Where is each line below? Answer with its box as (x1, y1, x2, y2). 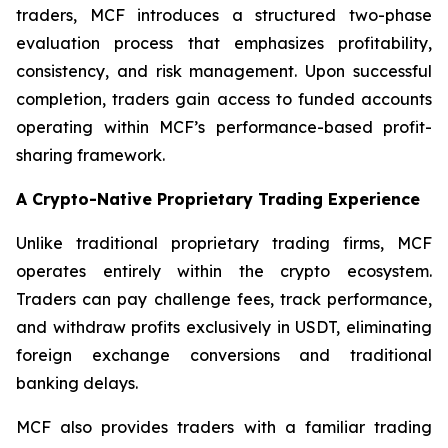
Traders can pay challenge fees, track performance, (16, 289, 432, 309)
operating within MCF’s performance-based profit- (16, 117, 432, 137)
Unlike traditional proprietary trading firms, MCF (16, 233, 432, 253)
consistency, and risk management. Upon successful (16, 61, 432, 81)
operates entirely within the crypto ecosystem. (16, 261, 432, 281)
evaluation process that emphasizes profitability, (16, 33, 432, 53)
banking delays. (16, 373, 138, 393)
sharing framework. (16, 145, 165, 165)
